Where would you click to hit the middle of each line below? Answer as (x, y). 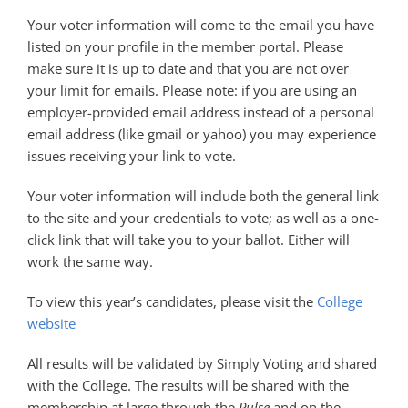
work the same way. (90, 261)
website (51, 323)
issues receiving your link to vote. (132, 155)
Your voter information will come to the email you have (201, 24)
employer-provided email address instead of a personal (201, 112)
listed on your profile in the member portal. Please (185, 46)
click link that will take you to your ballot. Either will (189, 239)
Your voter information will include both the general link (203, 195)
